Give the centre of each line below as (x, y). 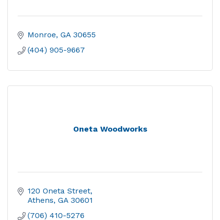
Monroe (42, 35)
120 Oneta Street (59, 191)
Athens (41, 200)
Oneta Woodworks (110, 129)
